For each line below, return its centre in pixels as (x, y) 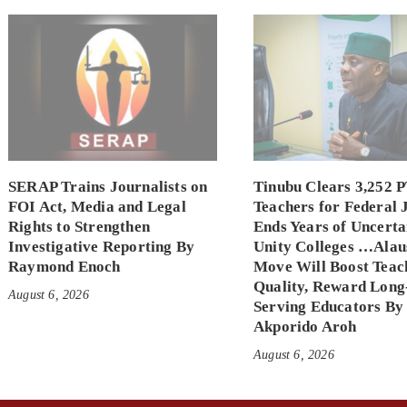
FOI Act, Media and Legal (97, 206)
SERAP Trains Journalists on (108, 186)
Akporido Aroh (305, 326)
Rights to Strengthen (79, 226)
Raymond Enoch (64, 266)
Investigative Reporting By (101, 246)
